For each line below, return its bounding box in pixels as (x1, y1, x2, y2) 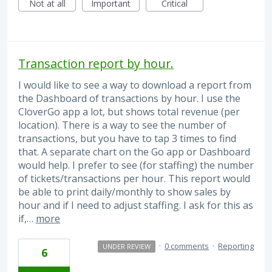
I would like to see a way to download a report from (18, 78, 251, 92)
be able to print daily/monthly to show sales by (18, 185, 231, 199)
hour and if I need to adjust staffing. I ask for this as (18, 198, 253, 212)
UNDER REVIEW (102, 242, 151, 251)
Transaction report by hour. (18, 55, 174, 72)
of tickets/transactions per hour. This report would (18, 171, 250, 185)
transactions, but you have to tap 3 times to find (18, 131, 236, 145)
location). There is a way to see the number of (18, 118, 226, 132)
